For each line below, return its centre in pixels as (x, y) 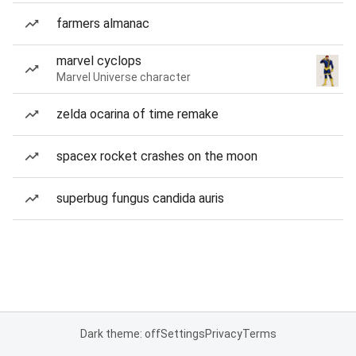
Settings (182, 334)
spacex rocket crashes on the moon (157, 156)
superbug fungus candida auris (140, 198)
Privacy (223, 334)
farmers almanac (103, 23)
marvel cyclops (99, 61)
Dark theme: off (120, 334)
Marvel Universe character (124, 77)
